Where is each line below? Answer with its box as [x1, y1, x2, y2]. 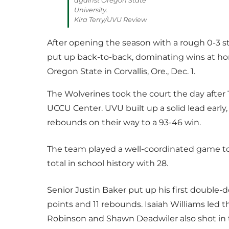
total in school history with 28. [47, 158, 168, 168]
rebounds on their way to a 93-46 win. [47, 118, 201, 127]
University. [74, 6, 108, 14]
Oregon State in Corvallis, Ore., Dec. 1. [47, 66, 195, 76]
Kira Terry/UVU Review [74, 16, 147, 24]
